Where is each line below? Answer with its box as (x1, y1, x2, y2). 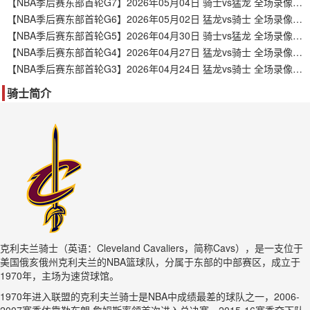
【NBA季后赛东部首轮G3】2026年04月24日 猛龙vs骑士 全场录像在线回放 (293, 62, 302, 75)
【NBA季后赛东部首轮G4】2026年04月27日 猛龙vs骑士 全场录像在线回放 (293, 45, 302, 59)
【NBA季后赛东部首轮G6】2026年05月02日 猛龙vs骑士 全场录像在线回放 (293, 12, 302, 26)
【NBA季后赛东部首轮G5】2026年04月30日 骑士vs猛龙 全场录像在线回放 (293, 28, 302, 42)
